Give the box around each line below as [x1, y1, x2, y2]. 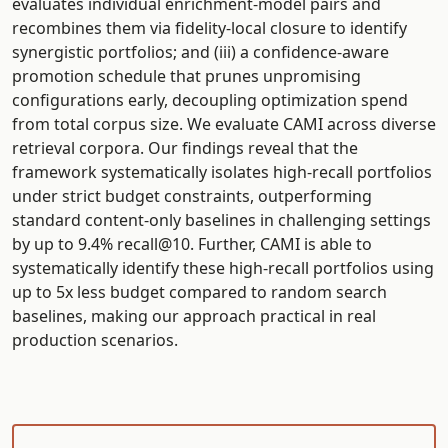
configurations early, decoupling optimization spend [12, 88, 408, 111]
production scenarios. [12, 328, 178, 351]
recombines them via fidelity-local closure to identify [12, 16, 407, 39]
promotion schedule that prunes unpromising [12, 64, 361, 87]
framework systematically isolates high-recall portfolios [12, 160, 432, 183]
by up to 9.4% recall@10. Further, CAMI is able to [12, 232, 372, 255]
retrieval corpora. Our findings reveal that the [12, 136, 358, 159]
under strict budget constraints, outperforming [12, 184, 372, 207]
